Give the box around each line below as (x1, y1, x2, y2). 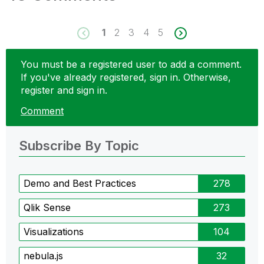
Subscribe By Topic (19, 138, 139, 154)
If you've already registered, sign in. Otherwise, (21, 71, 231, 83)
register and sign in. (21, 84, 107, 96)
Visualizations (24, 226, 84, 238)
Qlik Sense (24, 202, 71, 214)
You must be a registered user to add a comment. (21, 58, 242, 70)
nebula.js (24, 250, 63, 262)
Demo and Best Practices (24, 177, 136, 190)
